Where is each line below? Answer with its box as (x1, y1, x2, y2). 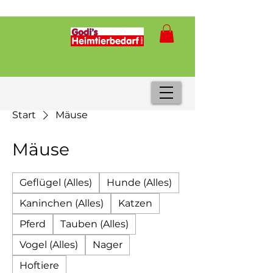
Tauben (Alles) (60, 218, 129, 230)
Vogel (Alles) (19, 238, 78, 250)
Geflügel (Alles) (19, 176, 92, 188)
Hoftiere (19, 259, 59, 271)
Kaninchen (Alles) (19, 197, 104, 209)
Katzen (118, 197, 152, 209)
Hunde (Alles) (107, 176, 172, 188)
